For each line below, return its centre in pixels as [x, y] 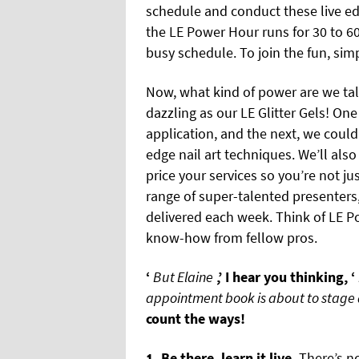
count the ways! [196, 318]
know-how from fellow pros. [232, 237]
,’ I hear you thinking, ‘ [286, 276]
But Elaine [183, 276]
